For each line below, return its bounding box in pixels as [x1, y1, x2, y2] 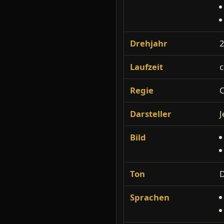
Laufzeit [130, 61, 163, 72]
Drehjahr [130, 37, 167, 49]
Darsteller [130, 108, 171, 119]
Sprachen [130, 191, 169, 203]
